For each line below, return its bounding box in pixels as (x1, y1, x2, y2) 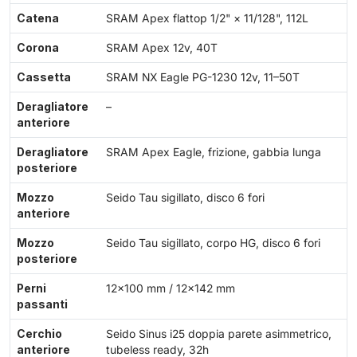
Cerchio (17, 328, 62, 341)
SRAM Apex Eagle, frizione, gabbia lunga (106, 146, 321, 159)
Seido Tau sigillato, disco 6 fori (106, 191, 265, 205)
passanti (17, 298, 68, 312)
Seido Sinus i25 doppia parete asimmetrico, (106, 328, 331, 341)
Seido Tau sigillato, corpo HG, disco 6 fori (106, 237, 320, 250)
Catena (17, 12, 59, 25)
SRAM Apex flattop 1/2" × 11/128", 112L (106, 12, 308, 25)
